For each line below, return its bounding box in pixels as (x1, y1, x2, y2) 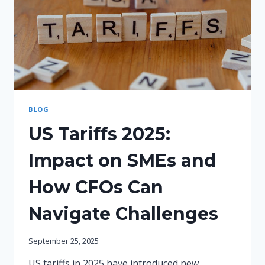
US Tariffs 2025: (28, 122, 170, 145)
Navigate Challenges (28, 202, 218, 225)
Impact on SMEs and (28, 149, 216, 172)
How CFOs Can (28, 176, 163, 198)
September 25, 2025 (28, 235, 99, 246)
